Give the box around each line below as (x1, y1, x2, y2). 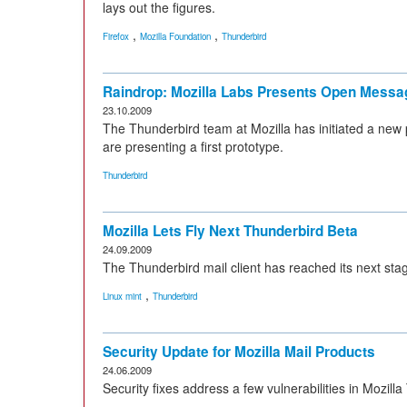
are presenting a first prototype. (103, 137, 283, 155)
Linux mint (103, 290, 142, 303)
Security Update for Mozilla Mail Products (103, 342, 375, 362)
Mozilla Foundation (140, 30, 211, 43)
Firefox (103, 30, 129, 43)
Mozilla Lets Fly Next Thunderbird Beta (103, 221, 358, 241)
